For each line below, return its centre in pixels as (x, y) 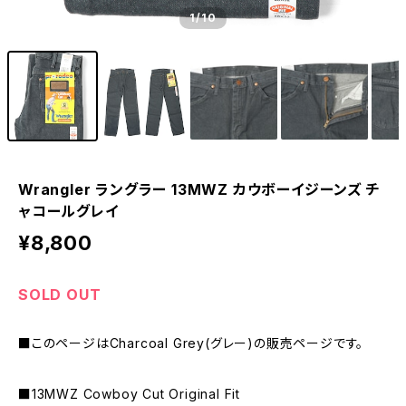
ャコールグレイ (68, 211)
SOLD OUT (60, 295)
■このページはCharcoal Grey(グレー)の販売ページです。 (191, 343)
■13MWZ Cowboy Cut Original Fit (129, 394)
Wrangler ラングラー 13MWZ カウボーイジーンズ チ (199, 189)
